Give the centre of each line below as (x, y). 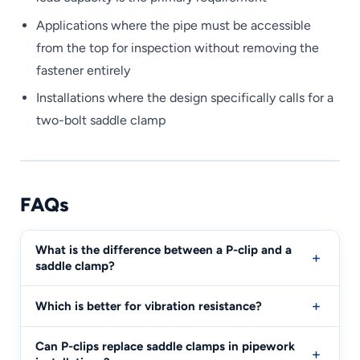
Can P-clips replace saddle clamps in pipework (165, 346)
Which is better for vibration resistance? (149, 306)
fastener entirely (83, 70)
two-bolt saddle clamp (101, 121)
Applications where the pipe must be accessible (174, 25)
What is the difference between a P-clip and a (164, 250)
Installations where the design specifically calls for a (185, 98)
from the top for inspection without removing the (178, 47)
